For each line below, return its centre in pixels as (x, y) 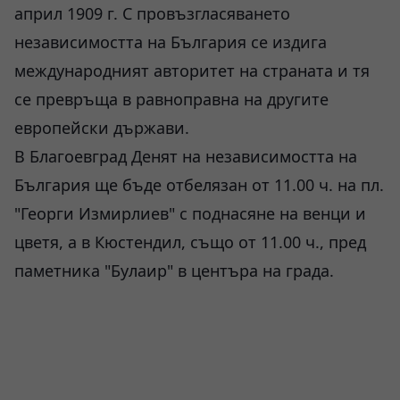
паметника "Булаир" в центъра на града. (174, 271)
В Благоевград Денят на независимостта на (186, 156)
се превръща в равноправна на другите (171, 99)
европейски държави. (102, 128)
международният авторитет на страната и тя (192, 71)
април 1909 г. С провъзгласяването (152, 13)
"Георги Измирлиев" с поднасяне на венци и (190, 213)
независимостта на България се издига (171, 42)
